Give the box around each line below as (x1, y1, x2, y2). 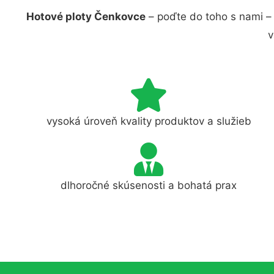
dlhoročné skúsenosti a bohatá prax (61, 179, 237, 191)
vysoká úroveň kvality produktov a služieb (46, 114, 251, 127)
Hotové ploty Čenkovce (26, 10, 146, 23)
